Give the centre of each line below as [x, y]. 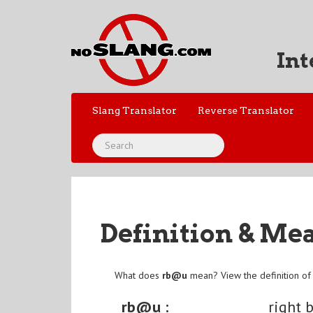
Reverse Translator [246, 110]
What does [139, 276]
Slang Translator [134, 110]
